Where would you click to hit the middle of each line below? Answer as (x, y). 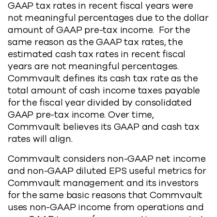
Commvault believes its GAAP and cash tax (104, 127)
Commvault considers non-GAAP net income (107, 159)
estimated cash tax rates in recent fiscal (97, 54)
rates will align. (40, 139)
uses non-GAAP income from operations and (106, 207)
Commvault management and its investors (103, 183)
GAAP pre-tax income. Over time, (81, 115)
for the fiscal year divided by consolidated (100, 103)
